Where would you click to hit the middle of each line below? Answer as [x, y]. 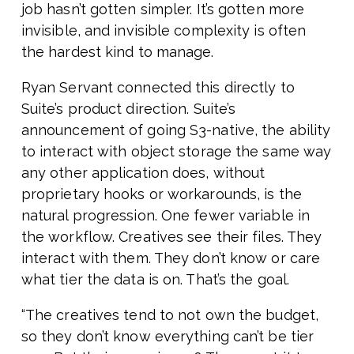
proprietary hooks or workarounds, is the [161, 194]
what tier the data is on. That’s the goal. [155, 280]
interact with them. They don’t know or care [171, 258]
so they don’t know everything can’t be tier [168, 337]
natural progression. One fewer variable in [166, 216]
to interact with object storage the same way [176, 152]
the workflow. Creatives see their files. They [171, 237]
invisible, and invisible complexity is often [164, 31]
